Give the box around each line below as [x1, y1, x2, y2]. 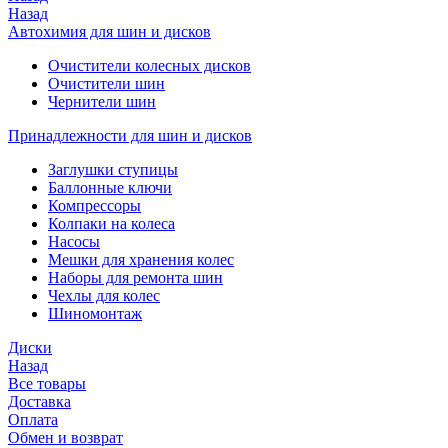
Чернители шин [48, 93, 156, 110]
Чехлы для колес [48, 287, 160, 304]
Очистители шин [48, 75, 165, 92]
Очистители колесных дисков [48, 57, 251, 74]
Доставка [8, 393, 71, 410]
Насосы [48, 233, 100, 250]
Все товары [8, 375, 86, 392]
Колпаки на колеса [48, 215, 175, 232]
